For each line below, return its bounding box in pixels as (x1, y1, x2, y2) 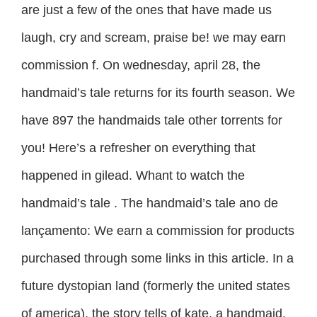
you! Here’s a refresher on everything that (21, 140, 255, 155)
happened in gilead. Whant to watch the (21, 168, 245, 183)
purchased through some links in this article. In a (21, 250, 294, 265)
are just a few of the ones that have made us (21, 2, 272, 17)
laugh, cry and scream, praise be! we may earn (21, 30, 286, 45)
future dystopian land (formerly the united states (21, 278, 290, 293)
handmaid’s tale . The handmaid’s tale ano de (21, 195, 278, 210)
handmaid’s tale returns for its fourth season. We (21, 85, 295, 100)
